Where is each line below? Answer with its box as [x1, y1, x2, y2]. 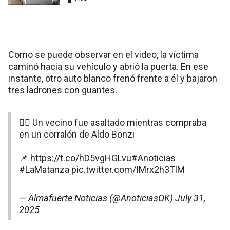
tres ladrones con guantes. [8, 84, 117, 95]
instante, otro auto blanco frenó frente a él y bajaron [8, 72, 217, 84]
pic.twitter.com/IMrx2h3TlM [71, 164, 185, 175]
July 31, [175, 192, 205, 203]
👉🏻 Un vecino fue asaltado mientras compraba [19, 117, 206, 128]
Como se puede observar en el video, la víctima [8, 49, 199, 60]
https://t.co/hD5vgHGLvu [30, 152, 131, 163]
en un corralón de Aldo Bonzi [19, 128, 135, 140]
